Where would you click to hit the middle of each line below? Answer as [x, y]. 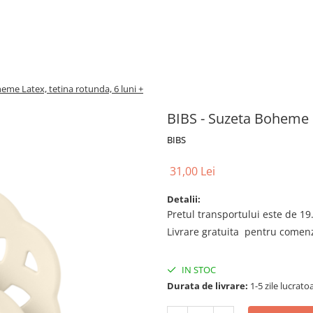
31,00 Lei [192, 171]
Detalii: [184, 199]
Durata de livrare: [208, 286]
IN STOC [198, 270]
